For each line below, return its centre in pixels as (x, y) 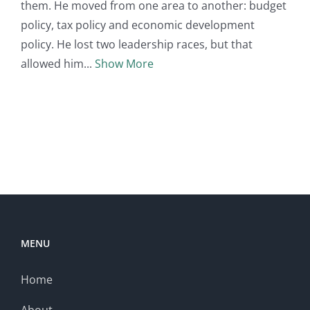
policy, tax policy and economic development (138, 25)
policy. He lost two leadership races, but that (137, 44)
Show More (124, 63)
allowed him (52, 63)
